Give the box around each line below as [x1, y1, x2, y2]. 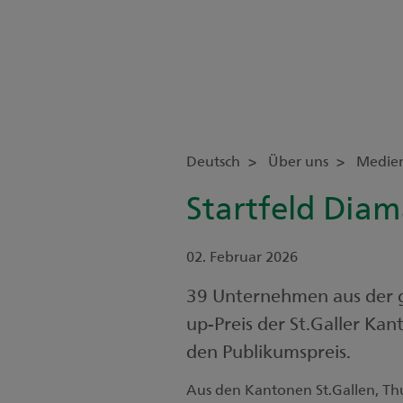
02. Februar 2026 [186, 246, 298, 265]
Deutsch [186, 151, 244, 170]
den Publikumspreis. [186, 338, 351, 363]
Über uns [268, 151, 332, 170]
